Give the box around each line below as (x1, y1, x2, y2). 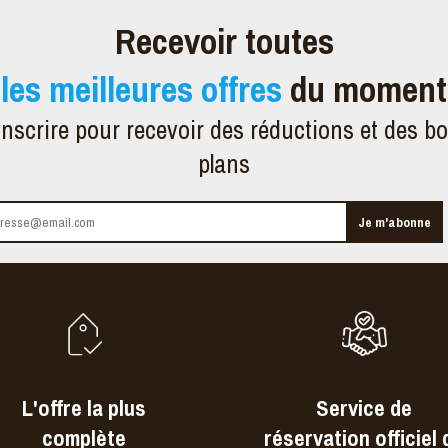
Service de (316, 393, 412, 424)
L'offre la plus (22, 393, 146, 424)
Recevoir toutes (114, 17, 334, 66)
